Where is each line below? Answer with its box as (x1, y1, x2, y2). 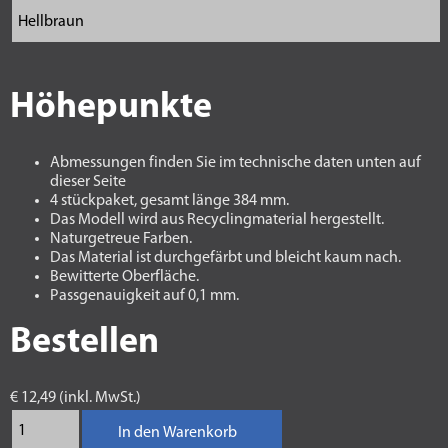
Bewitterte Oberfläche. (50, 269, 199, 285)
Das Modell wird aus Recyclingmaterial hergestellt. (50, 212, 384, 228)
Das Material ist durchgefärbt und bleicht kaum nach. (50, 250, 401, 266)
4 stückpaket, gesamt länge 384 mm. (50, 193, 289, 209)
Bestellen (10, 325, 159, 361)
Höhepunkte (10, 90, 212, 126)
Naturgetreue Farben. (50, 231, 192, 247)
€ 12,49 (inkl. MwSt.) (10, 390, 141, 406)
